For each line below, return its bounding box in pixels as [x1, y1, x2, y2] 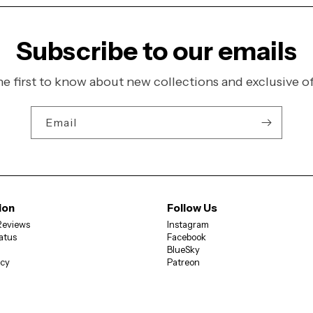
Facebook [167, 231, 206, 242]
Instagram [167, 218, 209, 230]
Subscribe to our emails [16, 35, 297, 66]
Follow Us [167, 201, 217, 214]
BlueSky [167, 243, 200, 255]
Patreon [167, 256, 200, 268]
